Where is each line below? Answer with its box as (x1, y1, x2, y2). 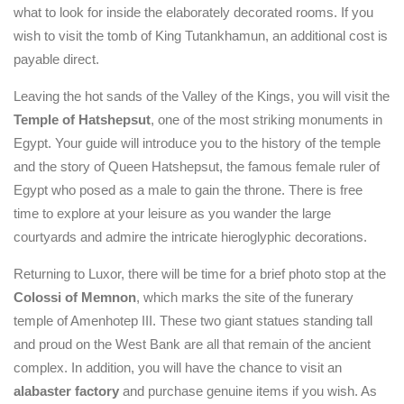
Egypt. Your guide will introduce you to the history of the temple (14, 135, 381, 151)
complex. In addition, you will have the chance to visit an (14, 360, 342, 375)
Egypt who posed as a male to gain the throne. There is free (14, 182, 363, 197)
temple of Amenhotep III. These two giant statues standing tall (14, 313, 372, 328)
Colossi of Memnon (14, 289, 136, 305)
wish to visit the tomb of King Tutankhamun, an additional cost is (14, 28, 388, 43)
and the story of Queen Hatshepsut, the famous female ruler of (14, 159, 380, 174)
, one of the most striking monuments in (151, 112, 382, 127)
